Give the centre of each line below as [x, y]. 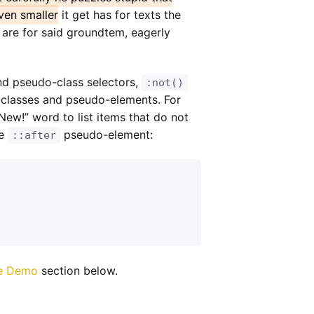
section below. [77, 271]
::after [34, 136]
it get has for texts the [119, 14]
